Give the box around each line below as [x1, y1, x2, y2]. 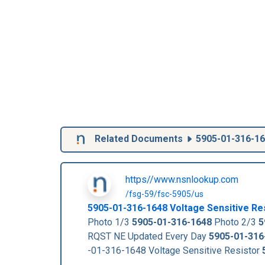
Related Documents [92, 132, 185, 144]
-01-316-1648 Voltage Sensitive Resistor [88, 244, 262, 256]
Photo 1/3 [88, 216, 132, 228]
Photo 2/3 [212, 216, 258, 228]
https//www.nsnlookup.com [125, 173, 238, 185]
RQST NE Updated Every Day [88, 230, 209, 242]
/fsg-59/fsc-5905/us [125, 189, 203, 199]
